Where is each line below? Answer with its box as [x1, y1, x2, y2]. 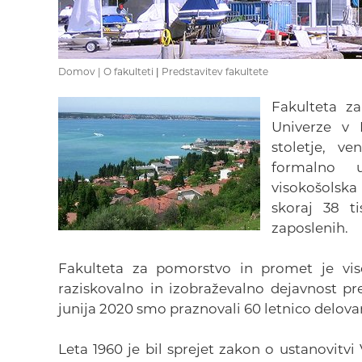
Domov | [58, 65, 103, 78]
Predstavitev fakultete [162, 65, 268, 78]
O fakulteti [103, 65, 154, 78]
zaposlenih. [271, 220, 351, 236]
